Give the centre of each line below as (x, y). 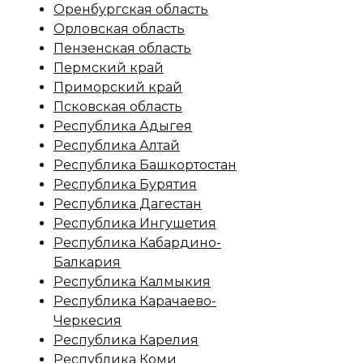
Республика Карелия (126, 340)
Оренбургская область (131, 9)
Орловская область (119, 29)
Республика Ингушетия (135, 223)
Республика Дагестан (128, 204)
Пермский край (109, 68)
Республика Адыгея (123, 126)
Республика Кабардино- (137, 243)
